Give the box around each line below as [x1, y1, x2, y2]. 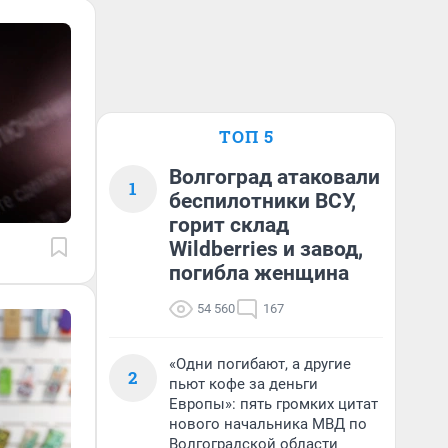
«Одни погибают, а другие [169, 355, 351, 373]
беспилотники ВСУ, [169, 189, 356, 213]
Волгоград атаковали [169, 165, 380, 189]
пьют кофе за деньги [169, 375, 318, 393]
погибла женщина [169, 261, 349, 285]
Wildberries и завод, [169, 237, 363, 261]
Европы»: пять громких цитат [169, 395, 378, 413]
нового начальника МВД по [169, 415, 367, 433]
